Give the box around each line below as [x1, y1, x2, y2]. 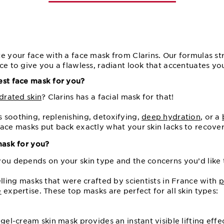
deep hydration [141, 112, 201, 121]
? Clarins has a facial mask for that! [41, 92, 174, 101]
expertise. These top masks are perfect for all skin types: [1, 186, 218, 195]
